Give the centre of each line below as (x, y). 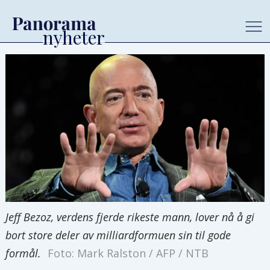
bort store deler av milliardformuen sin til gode (118, 235)
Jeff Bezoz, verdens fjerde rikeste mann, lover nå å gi (130, 217)
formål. (24, 253)
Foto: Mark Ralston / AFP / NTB (128, 253)
